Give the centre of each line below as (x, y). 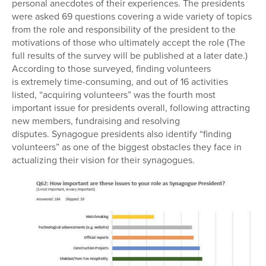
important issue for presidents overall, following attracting (131, 107)
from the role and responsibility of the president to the (124, 29)
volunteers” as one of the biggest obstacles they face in (127, 147)
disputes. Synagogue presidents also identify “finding (122, 134)
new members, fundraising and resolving (96, 121)
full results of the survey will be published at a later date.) (130, 55)
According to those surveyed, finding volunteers (111, 68)
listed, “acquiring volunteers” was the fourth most (114, 94)
